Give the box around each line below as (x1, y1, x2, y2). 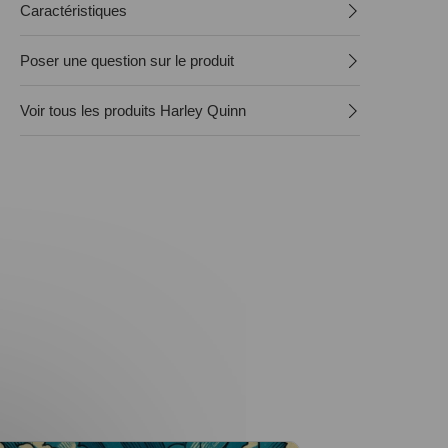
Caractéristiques (20, 2, 127, 19)
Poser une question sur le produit (20, 52, 234, 69)
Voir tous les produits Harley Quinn (20, 102, 246, 119)
